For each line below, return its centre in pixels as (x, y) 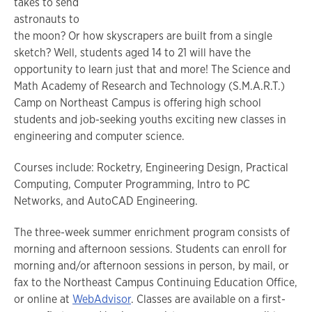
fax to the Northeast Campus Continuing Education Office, (156, 282)
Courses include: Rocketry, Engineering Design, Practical (151, 168)
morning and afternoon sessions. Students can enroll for (150, 249)
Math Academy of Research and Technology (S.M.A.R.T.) (149, 86)
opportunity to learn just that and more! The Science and (152, 70)
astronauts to (47, 19)
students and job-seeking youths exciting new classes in (150, 120)
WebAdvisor (102, 299)
